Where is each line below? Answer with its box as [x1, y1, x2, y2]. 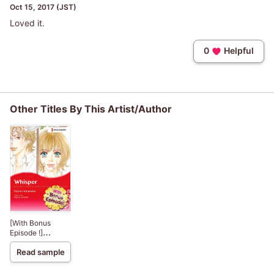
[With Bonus [10, 218, 51, 228]
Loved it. [10, 18, 45, 29]
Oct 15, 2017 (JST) [10, 2, 76, 12]
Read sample [16, 246, 65, 257]
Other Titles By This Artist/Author [10, 103, 172, 116]
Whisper [10, 237, 37, 247]
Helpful [224, 45, 254, 56]
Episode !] [10, 228, 43, 237]
